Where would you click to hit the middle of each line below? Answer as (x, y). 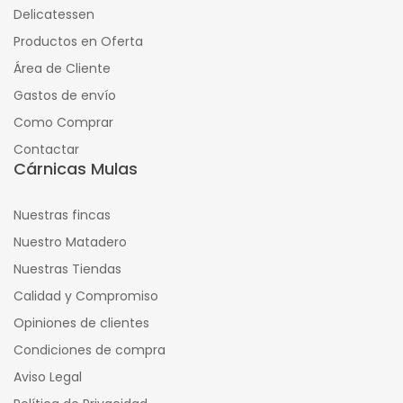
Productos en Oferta (78, 41)
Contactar (46, 149)
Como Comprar (63, 122)
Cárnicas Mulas (76, 168)
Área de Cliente (62, 68)
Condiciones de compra (90, 349)
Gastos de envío (65, 95)
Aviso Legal (48, 376)
